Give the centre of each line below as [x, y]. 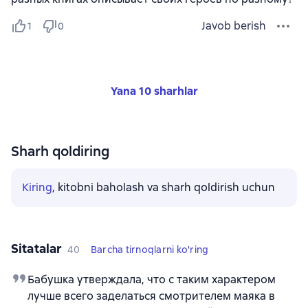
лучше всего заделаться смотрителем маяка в [151, 296]
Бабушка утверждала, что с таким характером [152, 279]
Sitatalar [37, 248]
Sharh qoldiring [60, 151]
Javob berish [234, 25]
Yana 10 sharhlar [154, 91]
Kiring [37, 187]
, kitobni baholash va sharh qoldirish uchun [164, 187]
